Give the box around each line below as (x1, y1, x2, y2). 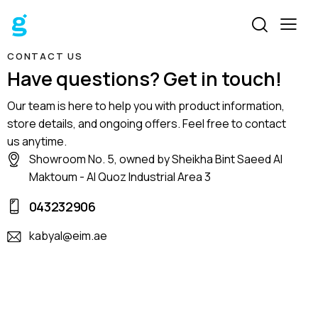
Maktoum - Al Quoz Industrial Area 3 (28, 169, 211, 185)
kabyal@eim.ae (28, 228, 107, 244)
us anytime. (7, 133, 67, 150)
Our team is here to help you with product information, (7, 98, 285, 114)
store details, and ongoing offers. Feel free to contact (7, 116, 286, 132)
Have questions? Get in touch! (7, 65, 282, 92)
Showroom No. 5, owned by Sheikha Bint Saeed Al (28, 151, 283, 168)
